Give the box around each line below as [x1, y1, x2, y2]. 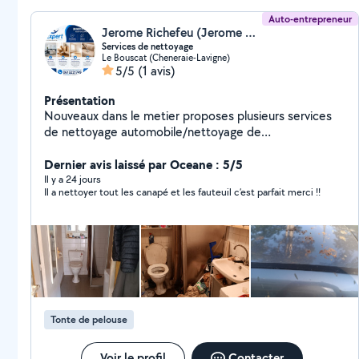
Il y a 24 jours [44, 172, 101, 186]
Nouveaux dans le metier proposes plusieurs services [44, 107, 332, 124]
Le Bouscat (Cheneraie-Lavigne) [102, 51, 230, 63]
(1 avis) [138, 63, 175, 79]
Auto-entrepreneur [268, 12, 353, 26]
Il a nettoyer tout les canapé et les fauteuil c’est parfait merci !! [44, 185, 321, 199]
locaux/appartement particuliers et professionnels [44, 139, 315, 156]
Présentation [44, 91, 115, 109]
